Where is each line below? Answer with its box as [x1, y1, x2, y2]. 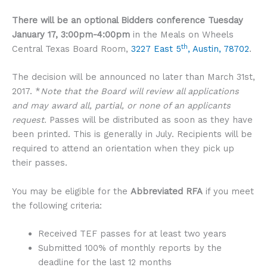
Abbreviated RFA [131, 185, 203, 197]
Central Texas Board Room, [12, 44, 131, 55]
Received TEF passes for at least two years [38, 228, 226, 240]
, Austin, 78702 [188, 44, 249, 55]
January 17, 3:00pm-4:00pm [12, 29, 130, 41]
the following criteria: [12, 200, 102, 211]
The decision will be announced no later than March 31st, [12, 72, 255, 83]
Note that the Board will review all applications [41, 86, 239, 97]
